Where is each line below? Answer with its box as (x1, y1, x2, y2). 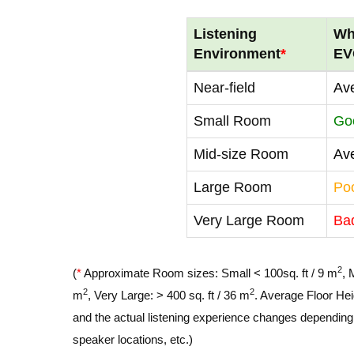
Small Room (194, 113, 272, 129)
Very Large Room (194, 213, 305, 228)
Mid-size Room (194, 146, 289, 162)
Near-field (194, 80, 256, 96)
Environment (194, 46, 281, 62)
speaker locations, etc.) (73, 333, 193, 346)
